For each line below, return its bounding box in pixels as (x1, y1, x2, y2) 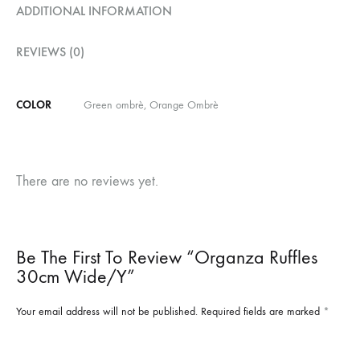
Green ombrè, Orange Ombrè (84, 98, 219, 112)
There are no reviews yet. (16, 173, 158, 190)
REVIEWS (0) (16, 44, 84, 60)
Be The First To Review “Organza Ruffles (16, 246, 317, 269)
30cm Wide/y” (16, 265, 135, 288)
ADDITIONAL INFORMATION (16, 3, 172, 19)
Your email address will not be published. (16, 305, 198, 319)
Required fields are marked (201, 305, 323, 319)
